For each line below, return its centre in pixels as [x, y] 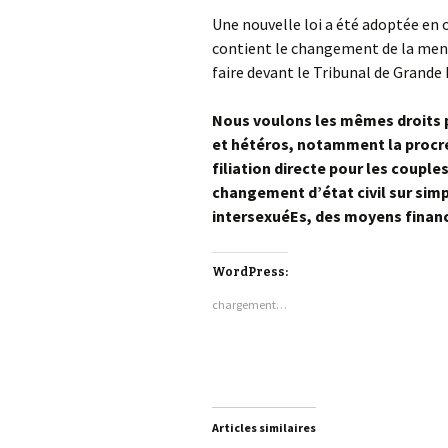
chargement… [249, 304]
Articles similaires [264, 427]
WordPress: [250, 272]
